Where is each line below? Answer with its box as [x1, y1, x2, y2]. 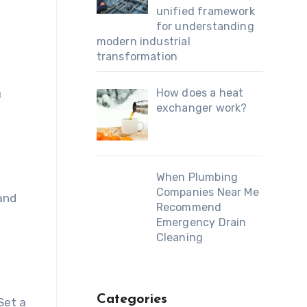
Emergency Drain [156, 215, 247, 229]
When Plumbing [156, 170, 238, 184]
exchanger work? [156, 101, 247, 115]
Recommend [156, 200, 222, 214]
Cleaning [156, 230, 204, 244]
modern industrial [96, 35, 191, 49]
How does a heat [156, 86, 244, 100]
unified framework [156, 5, 255, 19]
